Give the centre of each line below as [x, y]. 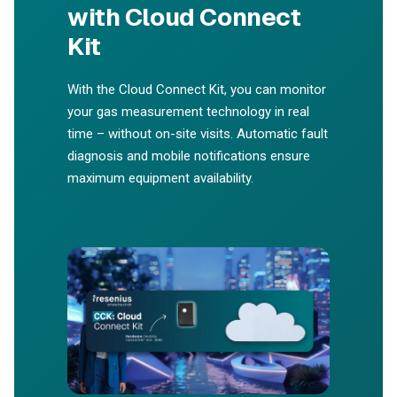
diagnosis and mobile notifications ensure [189, 156]
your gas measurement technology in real [188, 112]
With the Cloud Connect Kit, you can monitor [197, 90]
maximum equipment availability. [160, 178]
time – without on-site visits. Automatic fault [198, 134]
